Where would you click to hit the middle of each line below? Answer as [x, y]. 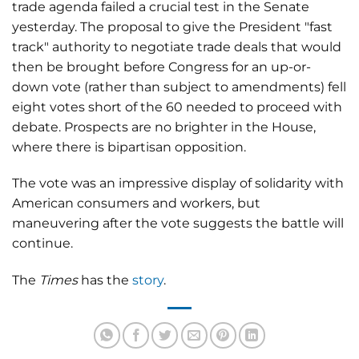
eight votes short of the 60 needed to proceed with [177, 107]
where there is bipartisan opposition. [129, 147]
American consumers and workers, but [136, 204]
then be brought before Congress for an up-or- [161, 67]
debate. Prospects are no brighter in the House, [164, 127]
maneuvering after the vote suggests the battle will [178, 224]
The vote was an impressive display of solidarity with [178, 184]
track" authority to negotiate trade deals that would [177, 46]
